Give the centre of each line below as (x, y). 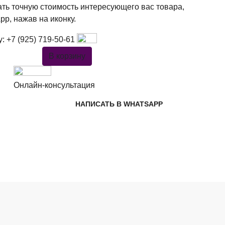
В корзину (67, 56)
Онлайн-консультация (54, 85)
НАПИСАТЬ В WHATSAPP (119, 104)
